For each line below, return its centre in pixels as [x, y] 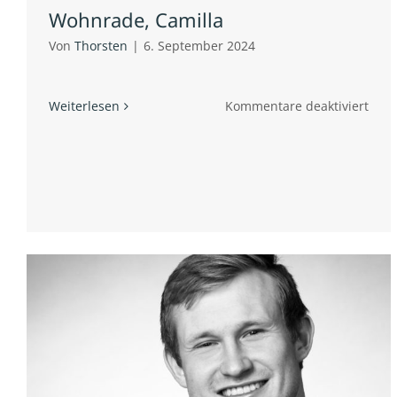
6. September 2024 [199, 46]
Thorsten [101, 46]
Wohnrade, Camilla [136, 20]
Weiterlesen [84, 106]
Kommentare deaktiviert [297, 106]
